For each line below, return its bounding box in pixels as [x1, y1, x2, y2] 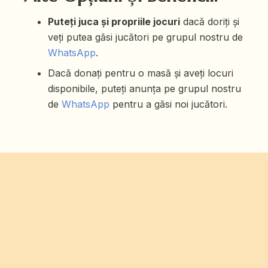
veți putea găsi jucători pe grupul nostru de [48, 31, 243, 43]
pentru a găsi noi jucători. [109, 98, 227, 110]
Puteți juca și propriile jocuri [48, 15, 180, 28]
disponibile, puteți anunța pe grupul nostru [48, 82, 241, 95]
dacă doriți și [180, 15, 239, 28]
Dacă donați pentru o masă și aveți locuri [48, 66, 233, 79]
